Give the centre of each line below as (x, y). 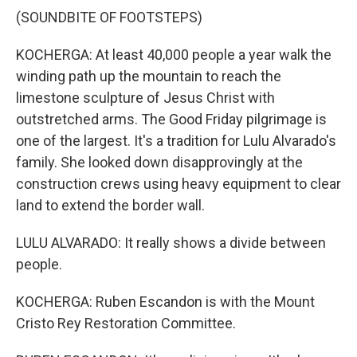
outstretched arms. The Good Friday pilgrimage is (171, 119)
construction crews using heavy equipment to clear (178, 184)
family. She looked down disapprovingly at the (159, 162)
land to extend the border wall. (110, 205)
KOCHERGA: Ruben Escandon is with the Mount (165, 302)
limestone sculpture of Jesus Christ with (145, 98)
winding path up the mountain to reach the (149, 76)
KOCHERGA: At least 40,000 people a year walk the (174, 55)
